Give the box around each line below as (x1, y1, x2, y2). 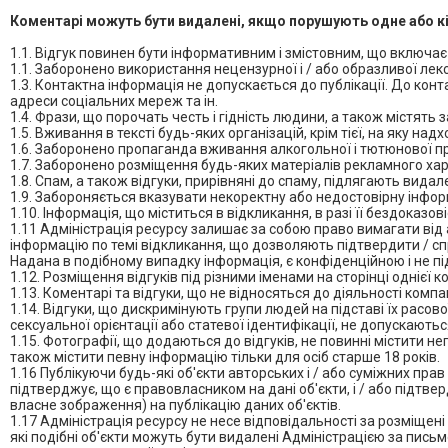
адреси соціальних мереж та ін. (10, 93, 218, 109)
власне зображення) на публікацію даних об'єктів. (10, 397, 341, 413)
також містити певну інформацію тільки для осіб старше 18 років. (10, 349, 440, 365)
